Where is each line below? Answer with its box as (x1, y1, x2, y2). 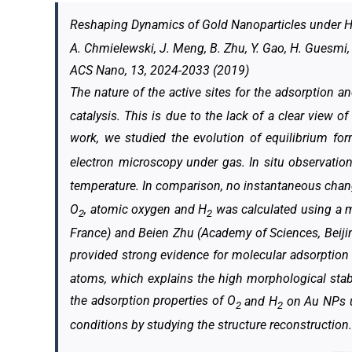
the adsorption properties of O (70, 293, 236, 309)
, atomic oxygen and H (84, 201, 207, 217)
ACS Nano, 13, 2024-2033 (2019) (70, 62, 249, 78)
